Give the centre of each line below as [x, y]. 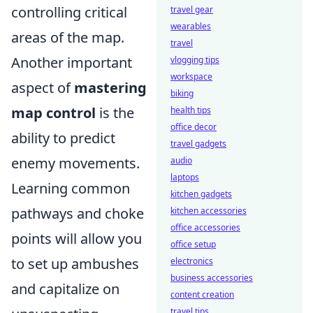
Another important [72, 63]
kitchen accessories [209, 211]
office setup [193, 244]
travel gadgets [198, 144]
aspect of [43, 88]
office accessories [205, 227]
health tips [191, 110]
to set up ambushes [75, 264]
